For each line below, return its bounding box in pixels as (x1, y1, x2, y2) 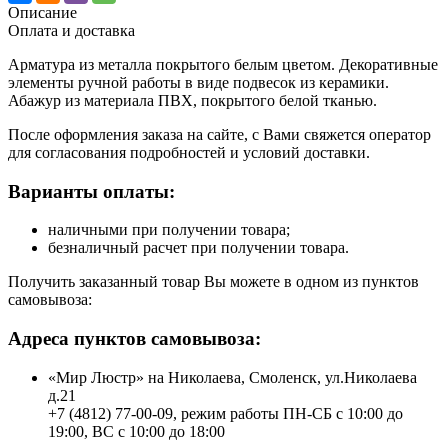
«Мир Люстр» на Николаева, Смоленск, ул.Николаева (48, 368, 417, 386)
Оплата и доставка (8, 21, 135, 39)
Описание (8, 3, 77, 21)
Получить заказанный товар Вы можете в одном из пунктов (8, 273, 419, 291)
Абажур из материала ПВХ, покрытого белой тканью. (8, 91, 377, 109)
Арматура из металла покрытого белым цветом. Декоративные (8, 55, 438, 73)
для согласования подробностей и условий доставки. (8, 143, 370, 161)
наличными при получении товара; (48, 221, 290, 239)
